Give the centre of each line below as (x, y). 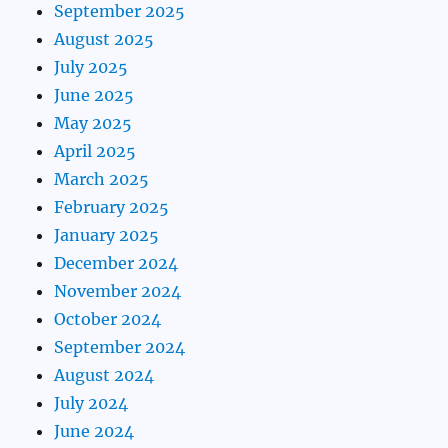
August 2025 (104, 39)
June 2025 (94, 95)
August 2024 (104, 375)
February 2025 (112, 207)
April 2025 (95, 151)
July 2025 (91, 67)
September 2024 (120, 347)
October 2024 (108, 319)
